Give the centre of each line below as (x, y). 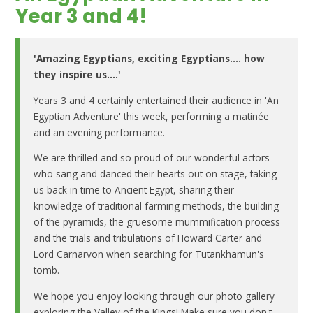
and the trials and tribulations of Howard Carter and (148, 238)
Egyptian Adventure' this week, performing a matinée (152, 116)
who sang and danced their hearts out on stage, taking (155, 174)
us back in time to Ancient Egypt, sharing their (134, 190)
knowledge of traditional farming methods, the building (156, 206)
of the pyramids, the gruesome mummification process (157, 222)
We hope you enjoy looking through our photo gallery (154, 296)
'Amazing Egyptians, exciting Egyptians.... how (150, 59)
